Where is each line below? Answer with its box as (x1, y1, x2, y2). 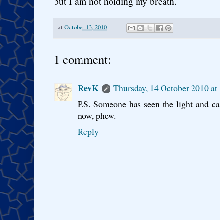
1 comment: (54, 51, 111, 68)
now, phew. (78, 110, 116, 122)
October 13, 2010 (64, 23, 107, 31)
